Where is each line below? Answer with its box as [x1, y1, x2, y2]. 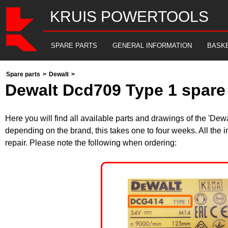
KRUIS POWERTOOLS [50, 8, 209, 25]
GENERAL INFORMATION [112, 42, 192, 49]
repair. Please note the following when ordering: [5, 138, 177, 147]
